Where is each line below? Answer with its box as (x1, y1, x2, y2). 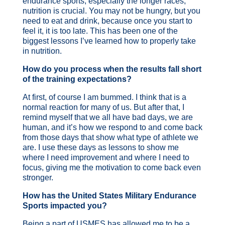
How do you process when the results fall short (22, 64, 201, 73)
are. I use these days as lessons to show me (22, 143, 179, 152)
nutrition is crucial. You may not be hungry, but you (22, 6, 200, 15)
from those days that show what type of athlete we (22, 133, 198, 142)
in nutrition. (22, 46, 66, 55)
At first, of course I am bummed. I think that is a (22, 92, 186, 101)
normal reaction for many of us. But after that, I (22, 102, 184, 111)
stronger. (22, 173, 57, 182)
